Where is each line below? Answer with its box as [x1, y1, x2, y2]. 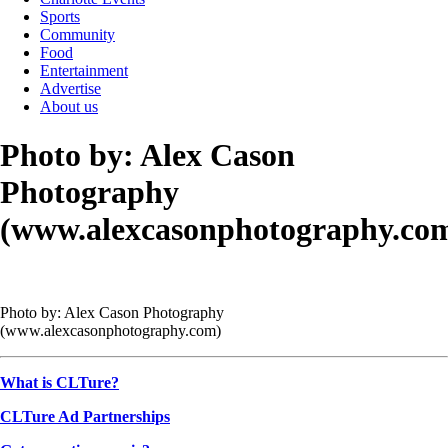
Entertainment [40, 61, 128, 79]
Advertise [40, 79, 101, 97]
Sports [40, 7, 80, 25]
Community [40, 25, 115, 43]
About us [40, 97, 98, 115]
